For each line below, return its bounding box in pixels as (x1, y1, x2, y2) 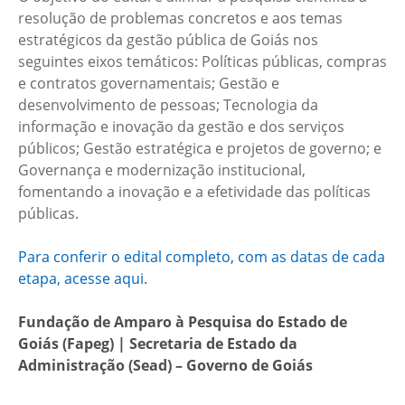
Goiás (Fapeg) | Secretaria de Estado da (18, 333, 297, 353)
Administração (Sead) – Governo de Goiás (18, 354, 313, 375)
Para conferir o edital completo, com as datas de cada (18, 246, 385, 267)
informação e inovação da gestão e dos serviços (18, 116, 344, 137)
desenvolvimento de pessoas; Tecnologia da (18, 94, 318, 115)
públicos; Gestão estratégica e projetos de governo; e (18, 137, 381, 158)
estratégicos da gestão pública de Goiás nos (18, 29, 318, 50)
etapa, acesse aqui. (18, 268, 147, 288)
